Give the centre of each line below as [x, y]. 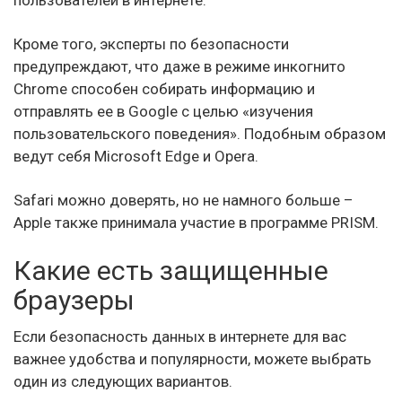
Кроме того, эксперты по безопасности [151, 44]
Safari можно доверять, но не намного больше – [184, 200]
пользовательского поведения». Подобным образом [200, 134]
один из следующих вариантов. [123, 381]
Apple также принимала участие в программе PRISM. [196, 223]
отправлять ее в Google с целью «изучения [163, 111]
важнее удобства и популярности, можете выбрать [192, 359]
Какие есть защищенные [171, 271]
